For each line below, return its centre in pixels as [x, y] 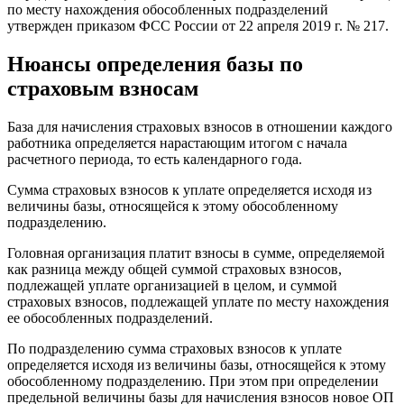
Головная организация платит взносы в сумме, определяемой [196, 253]
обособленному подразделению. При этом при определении [193, 381]
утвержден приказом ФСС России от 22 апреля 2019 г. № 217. [198, 26]
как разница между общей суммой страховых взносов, [174, 270]
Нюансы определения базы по [155, 64]
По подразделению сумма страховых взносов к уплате [174, 349]
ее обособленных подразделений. [110, 318]
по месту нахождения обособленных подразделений [168, 10]
